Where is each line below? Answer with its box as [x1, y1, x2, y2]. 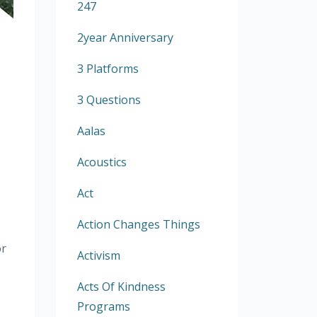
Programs [76, 299, 130, 314]
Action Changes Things [76, 217, 200, 232]
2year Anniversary [76, 30, 173, 45]
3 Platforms [76, 61, 139, 76]
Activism [76, 248, 120, 263]
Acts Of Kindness [76, 279, 166, 294]
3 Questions [76, 92, 141, 108]
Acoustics [76, 154, 127, 170]
